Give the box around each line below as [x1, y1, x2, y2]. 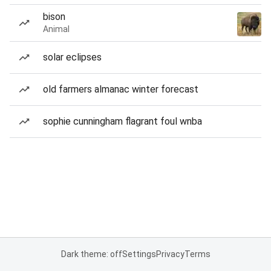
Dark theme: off [60, 249, 122, 259]
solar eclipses [43, 51, 102, 63]
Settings [122, 249, 156, 259]
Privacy [155, 249, 184, 259]
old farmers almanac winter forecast [43, 83, 198, 95]
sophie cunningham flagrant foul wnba [43, 116, 202, 127]
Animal [43, 24, 70, 34]
